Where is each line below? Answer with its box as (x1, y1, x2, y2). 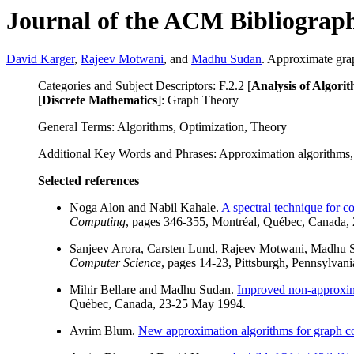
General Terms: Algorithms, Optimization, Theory (38, 120, 287, 134)
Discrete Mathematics (42, 93, 157, 107)
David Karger (6, 52, 74, 66)
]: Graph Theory (157, 93, 239, 107)
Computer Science (70, 256, 161, 270)
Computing (70, 215, 126, 229)
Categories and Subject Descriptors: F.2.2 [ (38, 79, 251, 93)
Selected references (38, 174, 139, 188)
